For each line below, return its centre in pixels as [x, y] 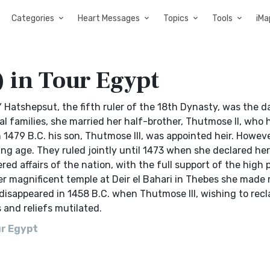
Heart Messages [109, 18]
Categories [33, 18]
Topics [176, 18]
